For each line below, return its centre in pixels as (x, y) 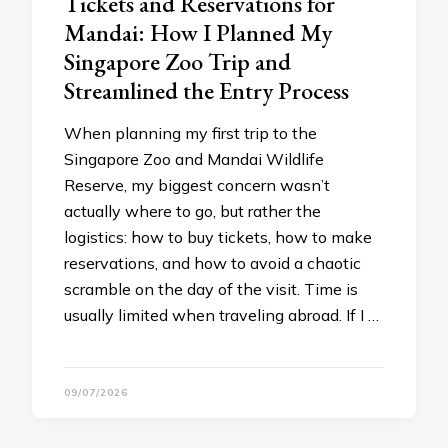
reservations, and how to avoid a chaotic (212, 263)
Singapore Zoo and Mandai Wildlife (194, 159)
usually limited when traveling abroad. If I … (221, 315)
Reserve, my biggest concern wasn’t (197, 185)
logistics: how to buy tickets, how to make (218, 237)
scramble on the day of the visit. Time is (211, 289)
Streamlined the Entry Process (206, 90)
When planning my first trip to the (190, 133)
